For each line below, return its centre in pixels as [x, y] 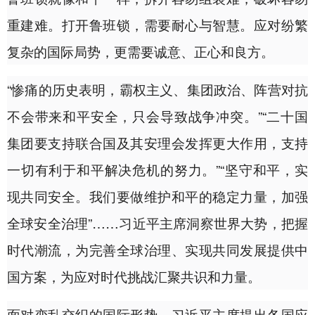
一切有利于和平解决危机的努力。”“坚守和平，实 [157, 169]
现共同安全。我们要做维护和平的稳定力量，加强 [157, 195]
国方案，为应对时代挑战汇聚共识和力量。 [134, 276]
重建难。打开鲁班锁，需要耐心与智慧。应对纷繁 [157, 24]
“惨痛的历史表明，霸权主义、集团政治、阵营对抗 [157, 89]
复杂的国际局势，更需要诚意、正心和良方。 [141, 51]
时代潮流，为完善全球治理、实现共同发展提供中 [157, 249]
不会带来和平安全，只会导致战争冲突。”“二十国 [157, 115]
